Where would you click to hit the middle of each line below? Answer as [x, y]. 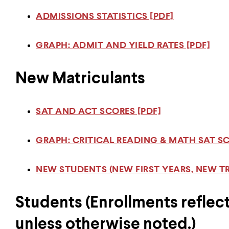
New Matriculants [80, 79]
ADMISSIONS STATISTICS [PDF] [105, 16]
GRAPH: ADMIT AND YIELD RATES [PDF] [123, 45]
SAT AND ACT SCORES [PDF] [98, 111]
